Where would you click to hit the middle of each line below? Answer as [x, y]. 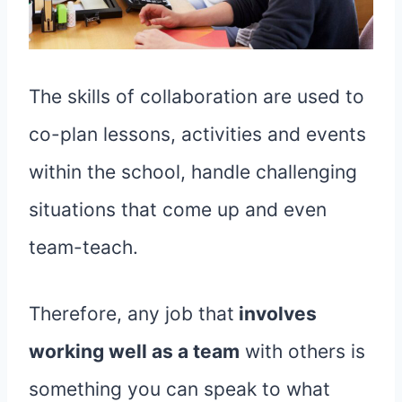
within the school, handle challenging [193, 172]
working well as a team [134, 352]
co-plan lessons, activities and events [197, 135]
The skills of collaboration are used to [197, 97]
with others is [302, 352]
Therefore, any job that [131, 314]
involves [275, 314]
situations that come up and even [178, 210]
